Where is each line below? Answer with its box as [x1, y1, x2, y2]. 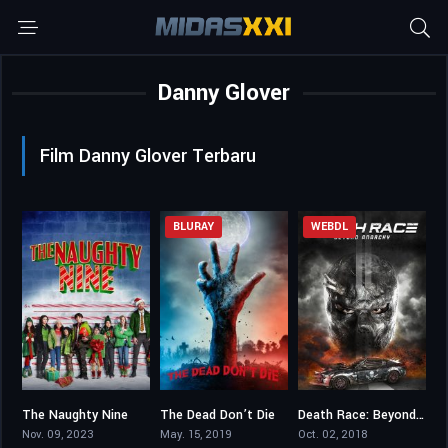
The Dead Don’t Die [159, 406, 275, 425]
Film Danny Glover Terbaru [40, 143, 256, 169]
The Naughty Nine [22, 406, 128, 425]
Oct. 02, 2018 [297, 427, 367, 443]
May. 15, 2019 [159, 427, 232, 443]
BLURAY [172, 219, 214, 234]
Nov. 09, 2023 [22, 427, 94, 443]
